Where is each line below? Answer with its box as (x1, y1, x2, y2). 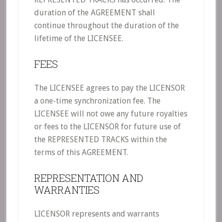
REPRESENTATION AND (34, 171, 143, 184)
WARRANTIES (34, 183, 100, 196)
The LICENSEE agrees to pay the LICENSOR (34, 83, 185, 93)
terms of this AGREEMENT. (34, 148, 128, 157)
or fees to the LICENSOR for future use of (34, 122, 181, 131)
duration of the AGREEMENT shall (34, 8, 155, 17)
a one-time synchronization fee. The (34, 96, 161, 106)
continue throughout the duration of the (34, 21, 179, 30)
